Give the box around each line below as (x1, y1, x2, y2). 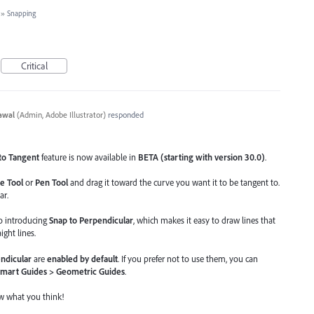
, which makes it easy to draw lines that (133, 214, 275, 226)
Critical (20, 59, 48, 72)
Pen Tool (35, 177, 68, 189)
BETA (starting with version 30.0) (138, 151, 265, 163)
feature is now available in (39, 151, 138, 163)
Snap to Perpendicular (49, 214, 133, 226)
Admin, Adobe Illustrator (19, 109, 103, 120)
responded (105, 109, 144, 120)
